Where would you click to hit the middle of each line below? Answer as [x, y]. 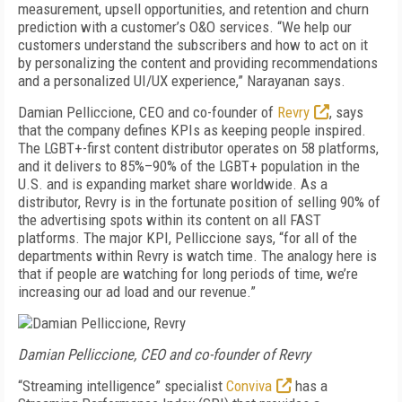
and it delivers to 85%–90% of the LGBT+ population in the [189, 166]
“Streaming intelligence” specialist [122, 386]
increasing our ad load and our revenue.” [137, 292]
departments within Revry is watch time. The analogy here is [197, 256]
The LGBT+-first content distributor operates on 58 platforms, [198, 148]
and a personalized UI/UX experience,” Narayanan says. [182, 81]
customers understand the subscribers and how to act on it [193, 45]
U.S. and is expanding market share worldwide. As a [173, 184]
